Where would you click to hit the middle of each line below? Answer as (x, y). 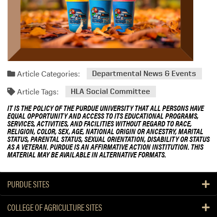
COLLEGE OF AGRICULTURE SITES (55, 207)
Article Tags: (37, 91)
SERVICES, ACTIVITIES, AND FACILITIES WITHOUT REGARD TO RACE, (100, 124)
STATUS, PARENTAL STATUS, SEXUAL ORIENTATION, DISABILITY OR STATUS (108, 139)
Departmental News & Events (144, 74)
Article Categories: (47, 73)
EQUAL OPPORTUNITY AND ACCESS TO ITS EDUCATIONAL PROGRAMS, (103, 116)
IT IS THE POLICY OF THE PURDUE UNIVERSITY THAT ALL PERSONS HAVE (106, 108)
